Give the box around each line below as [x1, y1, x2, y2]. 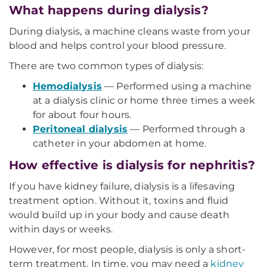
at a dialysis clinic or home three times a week [33, 95, 256, 106]
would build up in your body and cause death [9, 209, 229, 221]
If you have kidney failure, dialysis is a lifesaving [9, 181, 235, 192]
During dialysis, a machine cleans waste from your [9, 26, 250, 37]
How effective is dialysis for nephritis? [9, 158, 255, 172]
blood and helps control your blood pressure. [9, 40, 226, 51]
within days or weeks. [9, 223, 113, 235]
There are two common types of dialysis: [9, 60, 204, 72]
